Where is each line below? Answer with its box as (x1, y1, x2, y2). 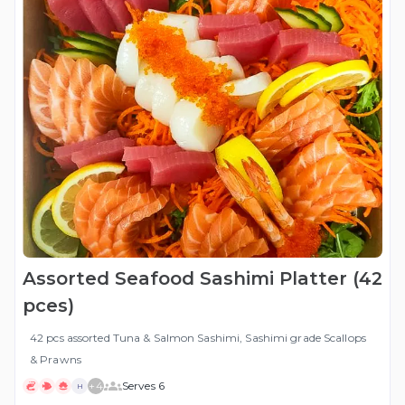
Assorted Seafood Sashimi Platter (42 (23, 268, 382, 290)
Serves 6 (122, 379, 165, 393)
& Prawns (30, 353, 81, 367)
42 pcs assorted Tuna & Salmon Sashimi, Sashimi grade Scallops (30, 331, 366, 345)
